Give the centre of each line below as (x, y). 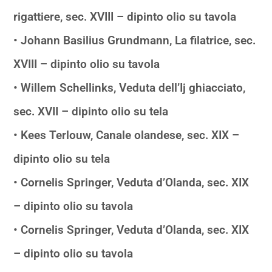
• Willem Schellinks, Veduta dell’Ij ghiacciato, (130, 87)
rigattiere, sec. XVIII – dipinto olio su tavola (125, 16)
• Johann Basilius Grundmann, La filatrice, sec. (135, 40)
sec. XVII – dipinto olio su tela (91, 111)
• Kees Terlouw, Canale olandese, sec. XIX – (127, 135)
